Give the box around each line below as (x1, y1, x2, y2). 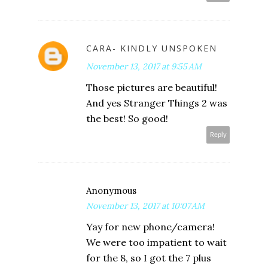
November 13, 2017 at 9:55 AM (86, 61, 202, 72)
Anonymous (86, 185, 136, 197)
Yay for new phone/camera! (86, 221, 215, 233)
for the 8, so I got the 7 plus (86, 252, 211, 264)
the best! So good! (86, 112, 168, 125)
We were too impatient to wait (86, 236, 227, 249)
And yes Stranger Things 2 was (86, 97, 227, 109)
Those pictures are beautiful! (86, 81, 217, 94)
